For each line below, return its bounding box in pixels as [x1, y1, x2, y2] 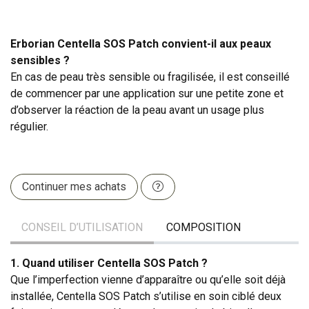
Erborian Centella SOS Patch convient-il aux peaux [10, 37, 271, 50]
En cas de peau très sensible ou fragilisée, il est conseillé [10, 70, 290, 83]
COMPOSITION [166, 220, 241, 234]
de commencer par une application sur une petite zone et [10, 86, 283, 100]
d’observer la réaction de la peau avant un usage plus [10, 103, 264, 117]
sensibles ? [10, 53, 70, 67]
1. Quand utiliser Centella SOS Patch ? [10, 256, 208, 270]
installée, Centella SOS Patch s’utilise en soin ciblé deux [10, 289, 281, 303]
